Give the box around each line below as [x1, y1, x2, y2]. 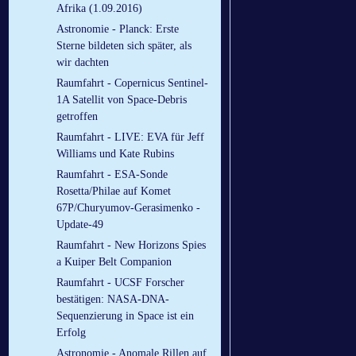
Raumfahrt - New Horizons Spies [56, 239, 206, 252]
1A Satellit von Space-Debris [56, 94, 187, 106]
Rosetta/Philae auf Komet [56, 185, 171, 198]
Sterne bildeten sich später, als [56, 40, 192, 52]
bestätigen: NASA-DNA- [56, 293, 169, 306]
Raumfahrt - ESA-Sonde [56, 168, 168, 181]
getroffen [56, 110, 98, 123]
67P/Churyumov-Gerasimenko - [56, 202, 200, 215]
